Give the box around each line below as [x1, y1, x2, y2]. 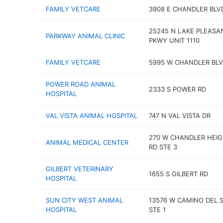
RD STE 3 [148, 143, 177, 151]
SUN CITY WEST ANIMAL [46, 196, 123, 204]
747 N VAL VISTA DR [148, 111, 211, 119]
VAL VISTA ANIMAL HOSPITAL [46, 111, 137, 119]
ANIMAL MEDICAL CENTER [46, 138, 128, 146]
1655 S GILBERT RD [148, 169, 208, 178]
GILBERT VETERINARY [46, 165, 113, 173]
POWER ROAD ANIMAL [46, 80, 115, 88]
